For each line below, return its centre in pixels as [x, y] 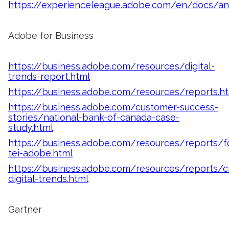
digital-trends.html [48, 178]
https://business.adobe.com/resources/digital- [111, 66]
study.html [31, 127]
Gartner [25, 209]
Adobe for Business [51, 35]
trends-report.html [49, 76]
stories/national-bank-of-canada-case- [94, 117]
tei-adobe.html [40, 153]
